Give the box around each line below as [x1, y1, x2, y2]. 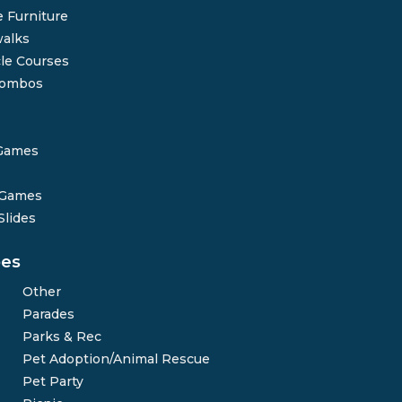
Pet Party [22, 373, 84, 389]
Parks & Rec [22, 328, 102, 345]
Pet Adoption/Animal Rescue [22, 351, 211, 367]
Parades [22, 306, 75, 322]
